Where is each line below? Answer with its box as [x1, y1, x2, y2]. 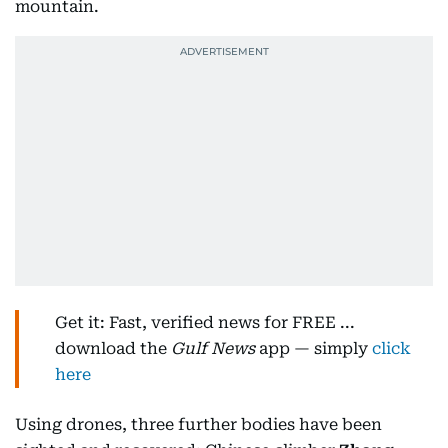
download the [55, 339, 171, 358]
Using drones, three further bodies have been [15, 415, 382, 434]
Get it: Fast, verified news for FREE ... [55, 313, 355, 332]
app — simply [255, 339, 372, 358]
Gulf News [171, 339, 255, 358]
